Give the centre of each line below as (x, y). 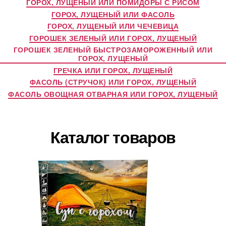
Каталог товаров (113, 137)
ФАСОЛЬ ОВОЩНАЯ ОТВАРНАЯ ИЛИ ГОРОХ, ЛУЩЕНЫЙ (113, 94)
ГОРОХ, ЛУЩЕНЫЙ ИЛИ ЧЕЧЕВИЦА (113, 26)
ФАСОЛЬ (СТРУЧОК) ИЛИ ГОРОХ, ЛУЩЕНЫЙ (113, 82)
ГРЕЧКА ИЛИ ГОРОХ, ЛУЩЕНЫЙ (113, 70)
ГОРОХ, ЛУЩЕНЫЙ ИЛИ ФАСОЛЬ (113, 14)
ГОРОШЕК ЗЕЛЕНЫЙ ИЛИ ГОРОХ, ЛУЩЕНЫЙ (113, 38)
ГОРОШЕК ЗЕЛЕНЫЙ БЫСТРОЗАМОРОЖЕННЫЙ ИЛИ (113, 49)
